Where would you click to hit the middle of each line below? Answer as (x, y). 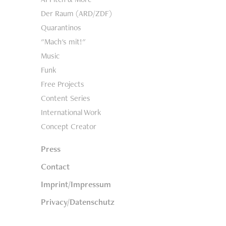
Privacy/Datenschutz (77, 202)
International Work (71, 112)
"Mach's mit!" (63, 42)
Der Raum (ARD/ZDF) (76, 14)
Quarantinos (61, 28)
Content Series (65, 98)
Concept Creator (68, 127)
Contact (55, 167)
